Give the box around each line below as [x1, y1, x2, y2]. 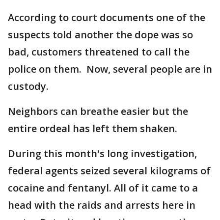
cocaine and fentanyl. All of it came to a [8, 181, 198, 194]
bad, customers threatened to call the [8, 45, 190, 58]
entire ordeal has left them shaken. [8, 122, 177, 135]
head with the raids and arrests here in [8, 198, 195, 212]
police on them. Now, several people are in [8, 62, 212, 76]
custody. [8, 80, 49, 93]
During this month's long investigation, [8, 147, 197, 160]
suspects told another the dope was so [8, 28, 193, 41]
